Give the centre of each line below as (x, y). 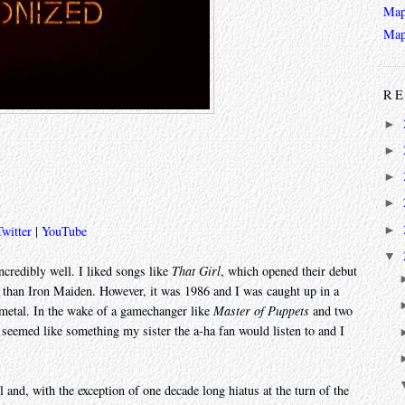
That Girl (196, 271)
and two (331, 311)
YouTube (64, 231)
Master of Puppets (261, 311)
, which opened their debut (289, 271)
